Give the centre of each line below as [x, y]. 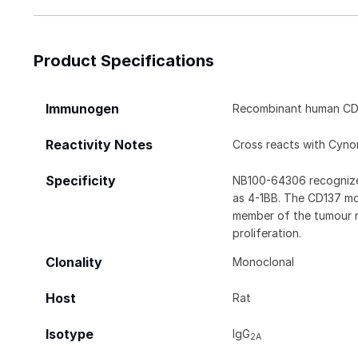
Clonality [74, 262]
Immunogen [82, 109]
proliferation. [267, 233]
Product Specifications [124, 60]
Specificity [81, 181]
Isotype [70, 334]
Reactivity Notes [99, 145]
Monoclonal [264, 261]
